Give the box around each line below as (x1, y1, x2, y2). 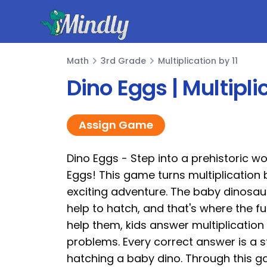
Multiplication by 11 (158, 55, 238, 67)
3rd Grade (101, 55, 146, 67)
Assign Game (79, 117, 153, 132)
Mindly (38, 23, 67, 37)
